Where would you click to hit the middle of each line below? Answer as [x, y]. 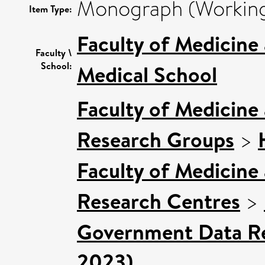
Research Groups [156, 140]
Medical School [147, 75]
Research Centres [159, 201]
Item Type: [51, 9]
